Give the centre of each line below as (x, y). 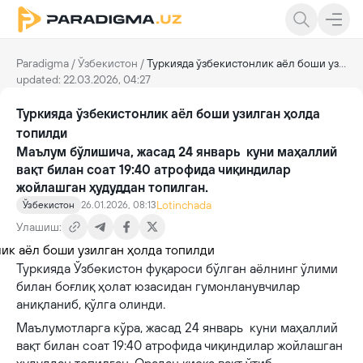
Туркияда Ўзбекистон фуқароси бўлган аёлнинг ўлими (177, 268)
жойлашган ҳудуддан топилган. (112, 187)
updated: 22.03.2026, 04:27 (83, 79)
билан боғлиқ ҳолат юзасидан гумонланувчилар (158, 286)
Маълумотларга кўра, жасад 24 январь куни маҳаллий (177, 327)
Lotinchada (184, 205)
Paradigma (43, 63)
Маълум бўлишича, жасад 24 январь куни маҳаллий (177, 152)
